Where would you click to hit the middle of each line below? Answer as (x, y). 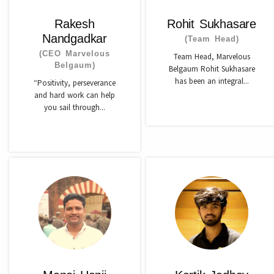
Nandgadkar (74, 39)
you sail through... (75, 107)
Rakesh (75, 24)
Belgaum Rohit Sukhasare (212, 69)
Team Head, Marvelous (212, 57)
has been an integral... (212, 81)
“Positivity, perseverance (75, 83)
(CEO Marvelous (75, 54)
